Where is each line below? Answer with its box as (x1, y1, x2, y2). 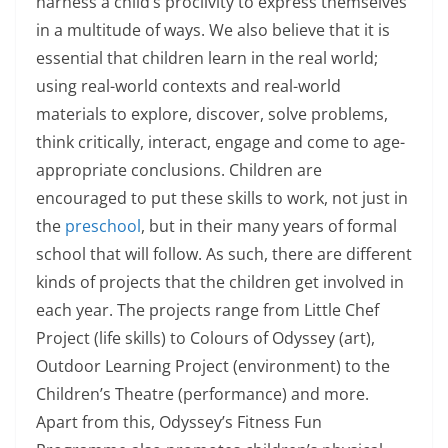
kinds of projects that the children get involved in (36, 271, 404, 293)
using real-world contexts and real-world (36, 75, 341, 97)
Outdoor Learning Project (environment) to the (36, 355, 390, 377)
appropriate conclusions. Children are (36, 159, 322, 181)
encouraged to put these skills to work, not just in (36, 187, 408, 209)
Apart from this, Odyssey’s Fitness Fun (36, 411, 322, 433)
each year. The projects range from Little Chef (36, 299, 379, 321)
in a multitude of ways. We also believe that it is (36, 19, 390, 41)
